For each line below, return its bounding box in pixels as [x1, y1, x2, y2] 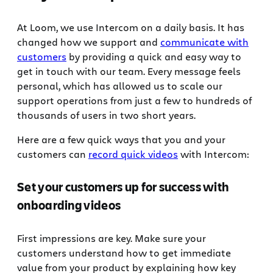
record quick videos [88, 147, 178, 160]
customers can [17, 147, 88, 160]
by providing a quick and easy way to [66, 49, 241, 63]
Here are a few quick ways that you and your [17, 132, 225, 146]
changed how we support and [17, 35, 160, 48]
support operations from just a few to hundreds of [17, 93, 252, 107]
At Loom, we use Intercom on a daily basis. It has [17, 20, 244, 34]
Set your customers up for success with [17, 178, 229, 195]
